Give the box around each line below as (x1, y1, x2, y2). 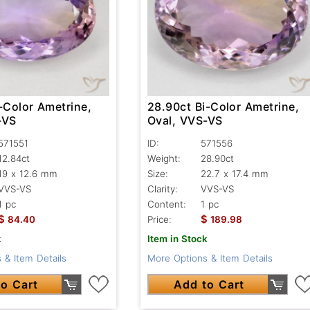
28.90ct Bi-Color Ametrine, (147, 99, 300, 113)
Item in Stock (147, 232, 208, 244)
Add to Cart (174, 277, 244, 291)
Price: (147, 213, 172, 225)
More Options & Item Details (147, 252, 273, 264)
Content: (147, 198, 186, 210)
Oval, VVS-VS (147, 113, 224, 127)
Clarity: (147, 183, 178, 194)
